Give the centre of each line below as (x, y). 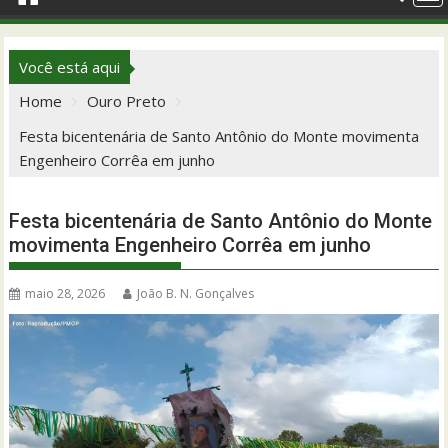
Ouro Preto (127, 101)
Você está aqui (70, 67)
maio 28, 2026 (65, 294)
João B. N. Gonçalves (196, 294)
